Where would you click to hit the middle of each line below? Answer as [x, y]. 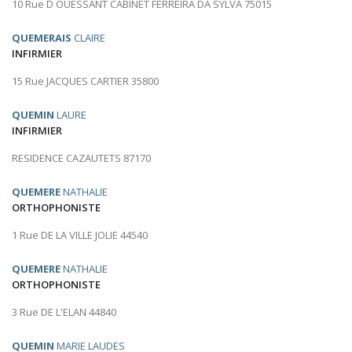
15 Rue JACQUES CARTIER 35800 [85, 81]
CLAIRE [88, 38]
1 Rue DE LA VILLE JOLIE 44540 [80, 235]
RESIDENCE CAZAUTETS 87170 [81, 158]
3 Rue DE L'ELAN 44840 [64, 312]
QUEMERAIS [42, 38]
